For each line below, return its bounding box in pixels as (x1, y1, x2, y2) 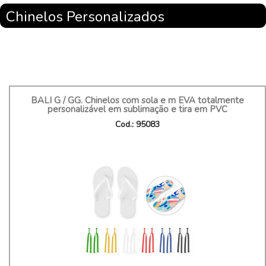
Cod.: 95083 (115, 119, 160, 130)
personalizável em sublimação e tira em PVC (47, 103, 227, 115)
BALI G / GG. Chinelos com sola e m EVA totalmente (31, 94, 244, 106)
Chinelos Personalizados (6, 7, 164, 26)
